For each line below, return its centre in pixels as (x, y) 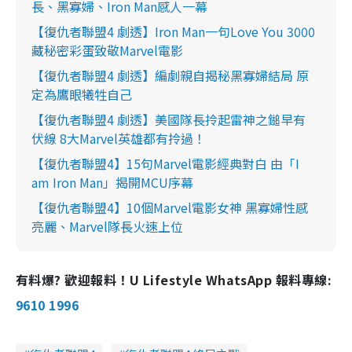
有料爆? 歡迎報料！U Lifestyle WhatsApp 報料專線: (174, 279)
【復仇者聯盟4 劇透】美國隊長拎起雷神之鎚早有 (169, 119)
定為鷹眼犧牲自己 (82, 94)
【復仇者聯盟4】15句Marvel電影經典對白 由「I (165, 163)
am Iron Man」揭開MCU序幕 (112, 182)
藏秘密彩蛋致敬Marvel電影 (107, 50)
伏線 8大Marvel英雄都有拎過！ (119, 138)
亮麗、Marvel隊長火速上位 (107, 226)
